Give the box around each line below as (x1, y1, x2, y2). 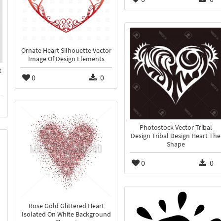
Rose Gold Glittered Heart (28, 202, 104, 211)
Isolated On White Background (21, 210, 111, 219)
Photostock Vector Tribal (139, 123, 212, 132)
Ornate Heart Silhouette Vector (21, 46, 111, 55)
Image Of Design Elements (28, 55, 105, 64)
